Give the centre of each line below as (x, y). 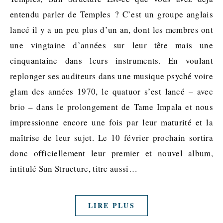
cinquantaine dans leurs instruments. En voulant (111, 60)
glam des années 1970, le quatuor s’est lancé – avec (111, 91)
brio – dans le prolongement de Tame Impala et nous (111, 107)
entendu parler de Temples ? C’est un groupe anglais (111, 14)
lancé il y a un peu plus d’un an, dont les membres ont (111, 30)
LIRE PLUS (111, 205)
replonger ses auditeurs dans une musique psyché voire (111, 76)
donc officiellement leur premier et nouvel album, (111, 153)
